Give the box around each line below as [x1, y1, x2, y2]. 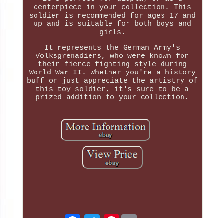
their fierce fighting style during [37, 60, 187, 69]
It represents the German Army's [44, 43, 181, 52]
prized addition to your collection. [36, 93, 189, 102]
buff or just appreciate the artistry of [27, 76, 198, 85]
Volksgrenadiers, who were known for [36, 52, 189, 60]
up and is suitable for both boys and [33, 19, 191, 28]
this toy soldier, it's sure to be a [36, 85, 189, 93]
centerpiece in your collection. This [33, 3, 191, 12]
